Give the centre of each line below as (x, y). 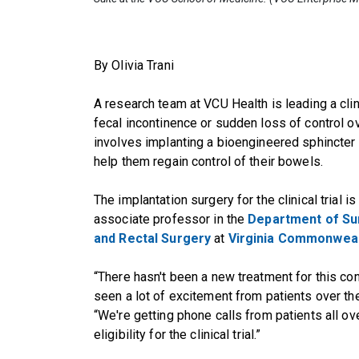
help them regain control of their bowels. (208, 161)
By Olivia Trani (134, 65)
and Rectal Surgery (153, 238)
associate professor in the (171, 219)
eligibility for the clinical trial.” (177, 334)
